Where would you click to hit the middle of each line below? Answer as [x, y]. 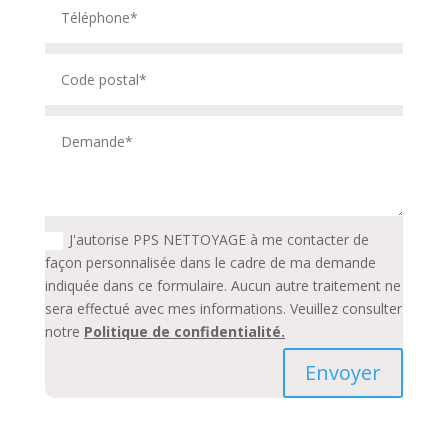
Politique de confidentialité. [185, 331]
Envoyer [343, 373]
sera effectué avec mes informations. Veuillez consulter [224, 308]
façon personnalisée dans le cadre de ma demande [211, 262]
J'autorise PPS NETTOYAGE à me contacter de [219, 239]
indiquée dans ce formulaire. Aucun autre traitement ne [223, 285]
